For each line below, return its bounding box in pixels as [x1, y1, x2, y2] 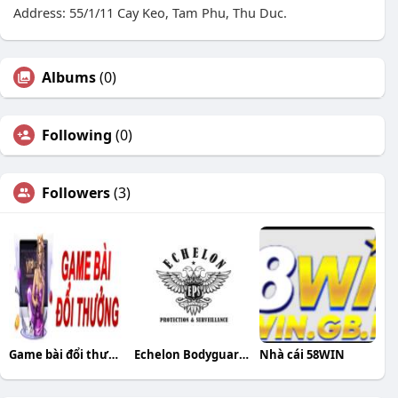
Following [42, 125, 112, 146]
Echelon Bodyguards [238, 346, 249, 363]
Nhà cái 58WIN [259, 346, 345, 363]
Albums [42, 68, 96, 88]
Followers [42, 183, 110, 203]
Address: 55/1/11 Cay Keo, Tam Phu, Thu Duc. [13, 4, 287, 22]
